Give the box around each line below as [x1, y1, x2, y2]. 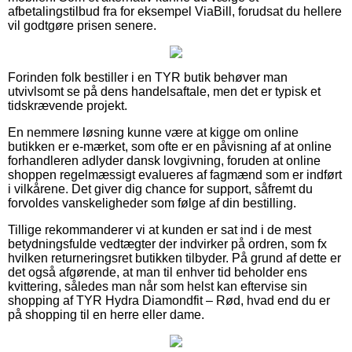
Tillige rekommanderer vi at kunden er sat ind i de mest [8, 222, 311, 236]
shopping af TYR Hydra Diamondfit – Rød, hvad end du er [8, 293, 330, 307]
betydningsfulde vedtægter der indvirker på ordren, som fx [8, 236, 327, 251]
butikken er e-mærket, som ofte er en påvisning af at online [8, 139, 332, 153]
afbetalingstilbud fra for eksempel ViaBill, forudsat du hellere [8, 4, 342, 18]
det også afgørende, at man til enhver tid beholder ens [8, 265, 307, 279]
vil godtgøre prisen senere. [8, 18, 156, 32]
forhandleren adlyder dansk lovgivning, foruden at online [8, 153, 321, 167]
